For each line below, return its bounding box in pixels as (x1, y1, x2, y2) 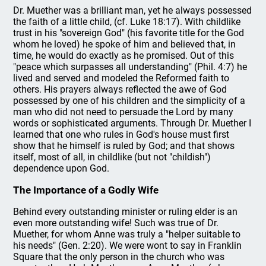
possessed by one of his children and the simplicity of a (13, 95, 246, 106)
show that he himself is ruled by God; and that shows (13, 140, 235, 151)
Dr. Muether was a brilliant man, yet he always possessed (13, 5, 252, 16)
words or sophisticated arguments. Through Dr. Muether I (13, 118, 252, 129)
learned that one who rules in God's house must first (13, 129, 230, 140)
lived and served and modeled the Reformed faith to (13, 72, 230, 84)
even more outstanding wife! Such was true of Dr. (13, 217, 219, 229)
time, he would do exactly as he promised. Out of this (13, 50, 235, 61)
